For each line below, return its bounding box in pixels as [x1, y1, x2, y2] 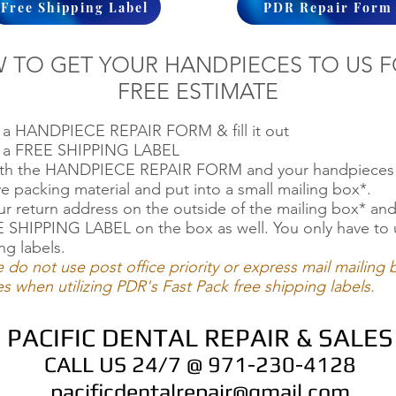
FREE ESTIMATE [118, 78, 278, 104]
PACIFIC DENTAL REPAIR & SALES [6, 323, 393, 352]
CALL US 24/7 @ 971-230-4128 [43, 352, 356, 377]
